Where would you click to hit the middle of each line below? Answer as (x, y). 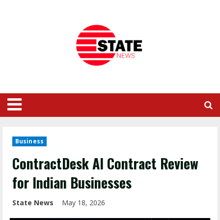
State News (33, 203)
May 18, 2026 (84, 203)
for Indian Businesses (72, 182)
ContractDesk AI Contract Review (105, 163)
